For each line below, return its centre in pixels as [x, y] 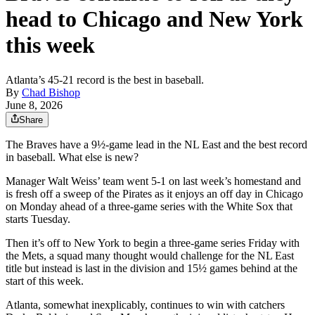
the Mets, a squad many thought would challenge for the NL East [150, 255]
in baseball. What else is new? [72, 157]
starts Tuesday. [38, 219]
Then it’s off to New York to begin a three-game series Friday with [153, 243]
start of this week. [45, 281]
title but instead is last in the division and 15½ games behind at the [152, 268]
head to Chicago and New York [154, 19]
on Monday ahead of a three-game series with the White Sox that [149, 206]
